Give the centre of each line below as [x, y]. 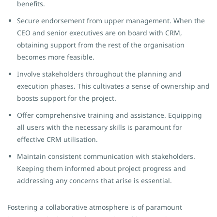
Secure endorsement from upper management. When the [111, 21]
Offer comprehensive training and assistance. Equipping [109, 115]
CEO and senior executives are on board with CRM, [100, 33]
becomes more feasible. [56, 57]
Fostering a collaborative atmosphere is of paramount [95, 207]
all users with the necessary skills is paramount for [100, 127]
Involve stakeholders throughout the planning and [99, 74]
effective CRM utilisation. [57, 139]
